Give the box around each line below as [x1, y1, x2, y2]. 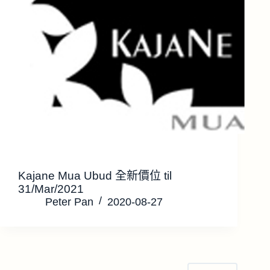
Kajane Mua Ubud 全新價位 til [18, 169, 172, 183]
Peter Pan [45, 196, 93, 209]
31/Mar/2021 [18, 183, 84, 196]
